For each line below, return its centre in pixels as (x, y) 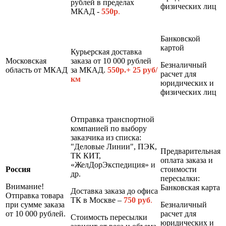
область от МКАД (37, 70)
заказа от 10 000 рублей (111, 61)
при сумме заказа (35, 204)
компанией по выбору (109, 128)
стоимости (179, 169)
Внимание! (25, 186)
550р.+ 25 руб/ (132, 70)
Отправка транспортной (112, 119)
